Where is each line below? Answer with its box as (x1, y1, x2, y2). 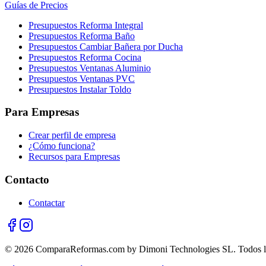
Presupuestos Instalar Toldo (28, 84, 131, 94)
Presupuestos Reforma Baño (28, 30, 135, 41)
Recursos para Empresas (28, 151, 120, 162)
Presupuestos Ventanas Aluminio (28, 62, 151, 73)
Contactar (28, 197, 65, 208)
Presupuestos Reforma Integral (28, 20, 143, 30)
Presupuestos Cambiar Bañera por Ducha (28, 41, 183, 52)
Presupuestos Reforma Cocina (28, 52, 141, 62)
